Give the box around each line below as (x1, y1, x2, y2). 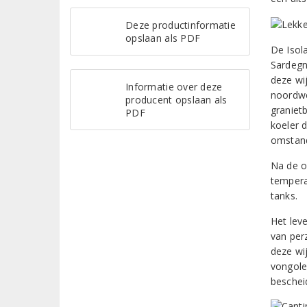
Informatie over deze (125, 79, 223, 93)
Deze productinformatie (125, 18, 236, 32)
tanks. (270, 189, 298, 202)
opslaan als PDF (125, 31, 201, 45)
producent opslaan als (125, 93, 228, 106)
